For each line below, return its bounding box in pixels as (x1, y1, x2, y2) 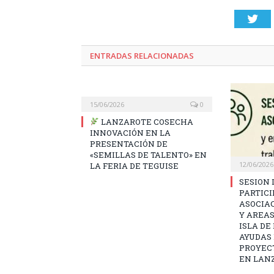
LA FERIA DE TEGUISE (90, 160, 179, 171)
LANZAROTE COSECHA (98, 116, 193, 127)
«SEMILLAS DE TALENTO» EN (90, 149, 207, 160)
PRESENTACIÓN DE (90, 138, 168, 149)
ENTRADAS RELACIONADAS (90, 50, 194, 61)
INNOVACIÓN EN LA (90, 127, 171, 138)
